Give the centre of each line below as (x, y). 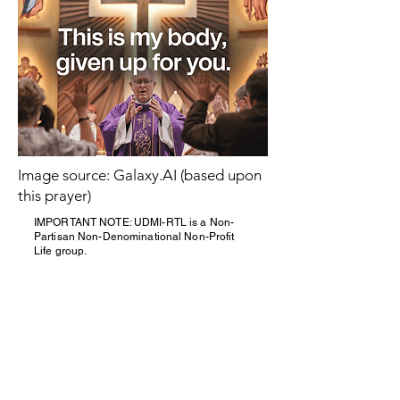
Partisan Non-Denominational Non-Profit (134, 237)
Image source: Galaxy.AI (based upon (140, 175)
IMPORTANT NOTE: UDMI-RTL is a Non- (134, 222)
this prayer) (54, 196)
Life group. (61, 251)
